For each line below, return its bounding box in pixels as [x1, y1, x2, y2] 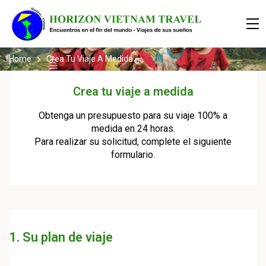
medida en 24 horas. [91, 123, 175, 134]
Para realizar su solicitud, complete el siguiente [34, 136, 232, 147]
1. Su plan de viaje [9, 230, 113, 245]
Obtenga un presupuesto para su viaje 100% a [39, 110, 227, 121]
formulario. [111, 149, 155, 160]
